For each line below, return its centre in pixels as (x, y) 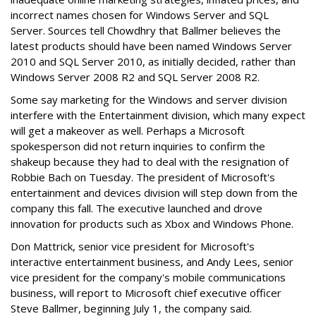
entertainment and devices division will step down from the (154, 193)
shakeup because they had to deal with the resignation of (150, 162)
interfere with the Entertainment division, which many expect (158, 115)
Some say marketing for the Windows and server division (149, 99)
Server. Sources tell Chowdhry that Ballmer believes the (146, 30)
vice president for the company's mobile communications (148, 277)
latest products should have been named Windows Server (151, 46)
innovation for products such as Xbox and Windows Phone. (152, 224)
